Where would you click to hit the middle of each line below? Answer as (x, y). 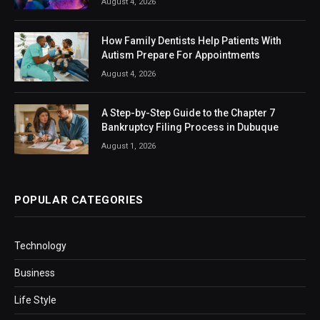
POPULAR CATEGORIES (79, 200)
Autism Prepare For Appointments (181, 55)
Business (35, 272)
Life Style (35, 300)
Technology (40, 245)
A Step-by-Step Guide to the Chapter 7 (188, 113)
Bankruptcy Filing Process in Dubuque (190, 127)
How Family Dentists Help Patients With (191, 40)
